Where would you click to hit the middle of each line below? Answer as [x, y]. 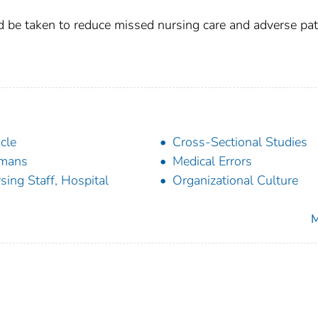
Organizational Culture [235, 181]
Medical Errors [212, 161]
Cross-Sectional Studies [240, 142]
